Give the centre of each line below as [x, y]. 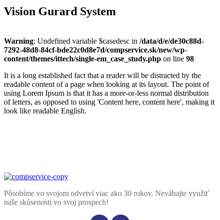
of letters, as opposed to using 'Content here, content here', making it [109, 102]
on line [174, 58]
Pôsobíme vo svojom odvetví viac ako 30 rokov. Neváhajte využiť [107, 193]
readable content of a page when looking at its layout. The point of [107, 84]
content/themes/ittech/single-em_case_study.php [82, 58]
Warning [19, 41]
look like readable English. [45, 110]
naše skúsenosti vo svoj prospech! [56, 202]
